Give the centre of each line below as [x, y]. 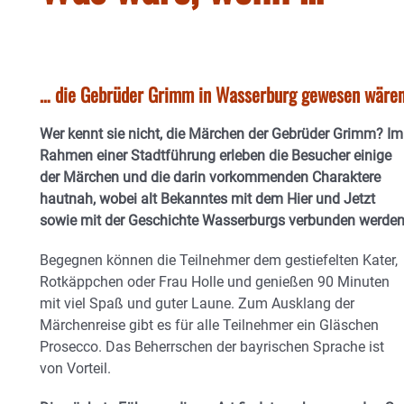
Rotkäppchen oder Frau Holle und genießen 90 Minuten [215, 282]
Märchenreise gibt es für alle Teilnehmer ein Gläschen [209, 325]
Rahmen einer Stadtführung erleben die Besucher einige [216, 156]
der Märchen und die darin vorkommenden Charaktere [210, 177]
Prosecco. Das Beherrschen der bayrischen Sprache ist [212, 347]
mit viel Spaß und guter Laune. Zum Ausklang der [197, 303]
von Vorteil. [75, 368]
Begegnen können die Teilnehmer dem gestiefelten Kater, [219, 260]
